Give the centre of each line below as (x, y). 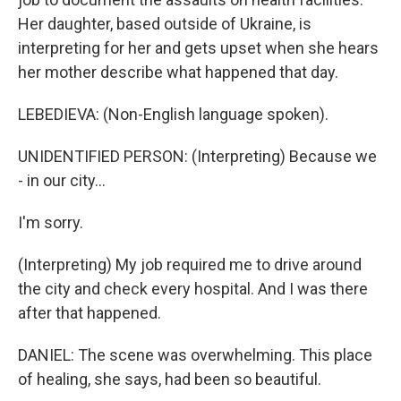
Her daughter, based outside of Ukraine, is (165, 24)
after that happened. (90, 313)
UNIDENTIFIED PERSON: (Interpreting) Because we (197, 156)
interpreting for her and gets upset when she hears (198, 48)
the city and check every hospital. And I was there (193, 289)
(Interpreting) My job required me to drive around (190, 264)
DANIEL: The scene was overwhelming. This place (195, 355)
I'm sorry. (51, 222)
